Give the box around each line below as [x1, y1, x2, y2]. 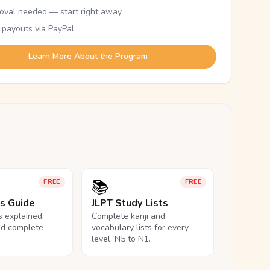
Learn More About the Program [28, 51, 148, 62]
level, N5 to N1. [91, 233, 151, 245]
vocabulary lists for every [91, 222, 189, 233]
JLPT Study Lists [91, 196, 168, 210]
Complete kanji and [91, 210, 165, 222]
